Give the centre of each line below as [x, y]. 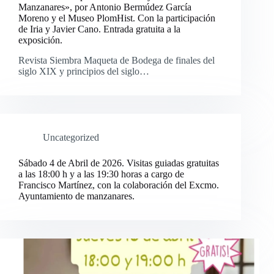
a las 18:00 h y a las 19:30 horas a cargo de [101, 174]
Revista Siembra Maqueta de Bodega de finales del [117, 60]
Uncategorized [71, 137]
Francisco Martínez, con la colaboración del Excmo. [119, 185]
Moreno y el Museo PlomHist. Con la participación [117, 18]
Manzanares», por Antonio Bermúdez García [105, 7]
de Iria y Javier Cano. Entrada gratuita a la [99, 29]
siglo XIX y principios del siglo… [84, 71]
